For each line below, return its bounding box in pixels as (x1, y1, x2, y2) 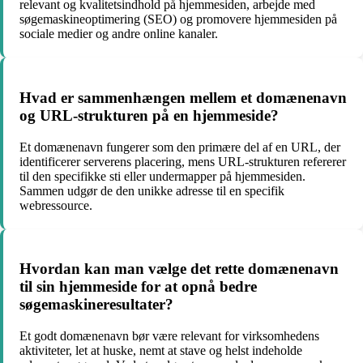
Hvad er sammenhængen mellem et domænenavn (19, 88, 347, 106)
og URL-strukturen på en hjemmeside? (19, 106, 279, 124)
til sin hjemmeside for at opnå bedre (19, 278, 257, 296)
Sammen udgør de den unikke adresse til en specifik (19, 183, 284, 198)
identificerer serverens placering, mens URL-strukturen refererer (19, 154, 346, 169)
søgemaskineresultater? (19, 296, 173, 314)
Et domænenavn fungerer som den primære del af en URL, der (19, 139, 340, 154)
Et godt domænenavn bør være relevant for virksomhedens (19, 329, 319, 344)
